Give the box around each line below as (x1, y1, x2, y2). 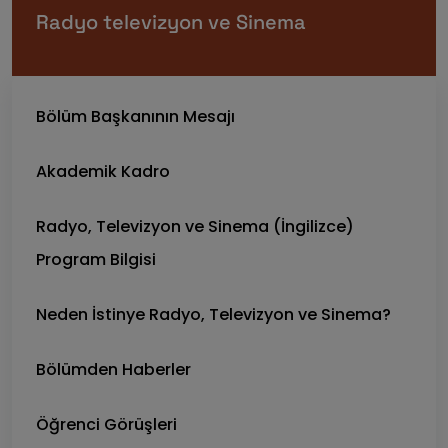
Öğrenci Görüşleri (36, 413, 177, 436)
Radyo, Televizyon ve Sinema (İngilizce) (36, 215, 354, 238)
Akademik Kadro (36, 160, 170, 183)
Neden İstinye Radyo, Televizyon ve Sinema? (36, 303, 391, 326)
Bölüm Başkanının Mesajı (36, 105, 235, 128)
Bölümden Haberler (36, 358, 191, 381)
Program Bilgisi (36, 248, 156, 271)
